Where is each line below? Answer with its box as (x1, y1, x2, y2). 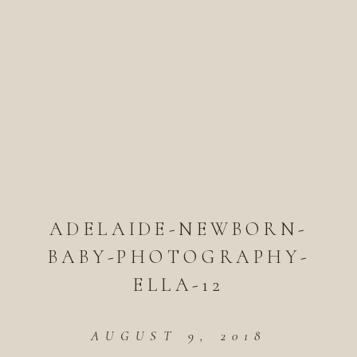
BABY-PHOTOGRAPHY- (47, 245, 310, 269)
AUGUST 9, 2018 (91, 328, 266, 343)
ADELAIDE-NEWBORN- (49, 217, 308, 241)
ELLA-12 (133, 273, 224, 296)
